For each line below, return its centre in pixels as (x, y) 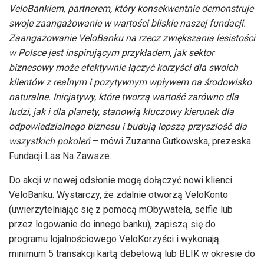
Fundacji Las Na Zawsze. (60, 156)
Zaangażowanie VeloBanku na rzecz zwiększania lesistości (132, 38)
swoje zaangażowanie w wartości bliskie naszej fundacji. (127, 24)
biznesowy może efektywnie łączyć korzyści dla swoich (123, 68)
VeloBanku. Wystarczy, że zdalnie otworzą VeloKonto (118, 195)
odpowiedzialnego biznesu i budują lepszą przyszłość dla (128, 127)
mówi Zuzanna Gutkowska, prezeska (176, 141)
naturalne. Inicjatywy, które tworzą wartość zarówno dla (124, 97)
